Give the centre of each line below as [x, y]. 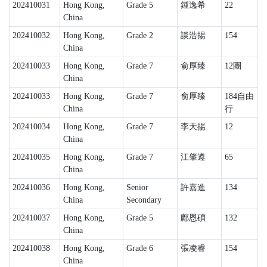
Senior [137, 187]
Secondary [144, 200]
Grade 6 [139, 248]
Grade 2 [139, 35]
